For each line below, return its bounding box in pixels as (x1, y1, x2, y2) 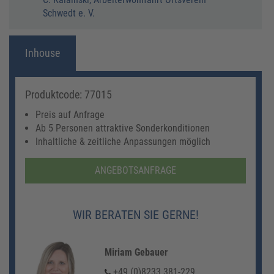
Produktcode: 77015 (25, 87, 112, 101)
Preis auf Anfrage (35, 108, 105, 120)
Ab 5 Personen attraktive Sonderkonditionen (35, 122, 210, 134)
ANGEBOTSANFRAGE (95, 164, 176, 176)
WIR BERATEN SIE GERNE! (72, 207, 199, 222)
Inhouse (25, 46, 60, 59)
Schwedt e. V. (43, 7, 95, 19)
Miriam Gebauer (105, 246, 168, 258)
